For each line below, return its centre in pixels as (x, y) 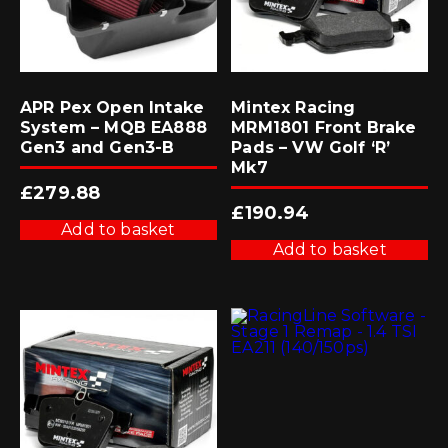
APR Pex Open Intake (112, 108)
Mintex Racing (293, 108)
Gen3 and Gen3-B (97, 148)
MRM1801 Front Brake (324, 128)
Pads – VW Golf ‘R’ (311, 148)
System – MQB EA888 (113, 128)
